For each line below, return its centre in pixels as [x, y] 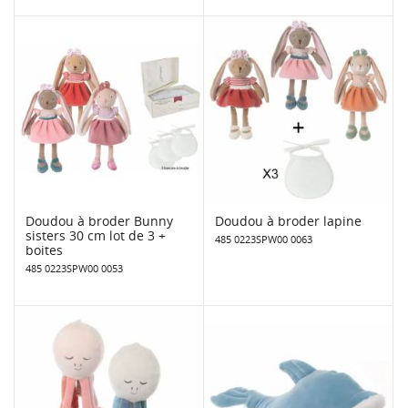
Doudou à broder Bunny [99, 220]
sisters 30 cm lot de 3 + [96, 235]
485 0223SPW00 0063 [264, 239]
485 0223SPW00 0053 [74, 268]
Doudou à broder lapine [288, 220]
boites [44, 250]
